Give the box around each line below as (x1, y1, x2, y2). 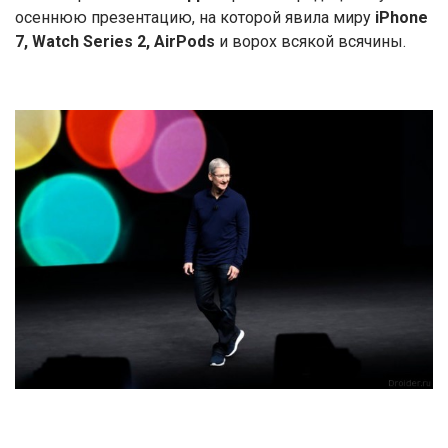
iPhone (371, 7, 428, 27)
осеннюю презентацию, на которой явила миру (15, 7, 371, 27)
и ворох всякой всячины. (215, 31, 406, 51)
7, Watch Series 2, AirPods (15, 31, 215, 51)
